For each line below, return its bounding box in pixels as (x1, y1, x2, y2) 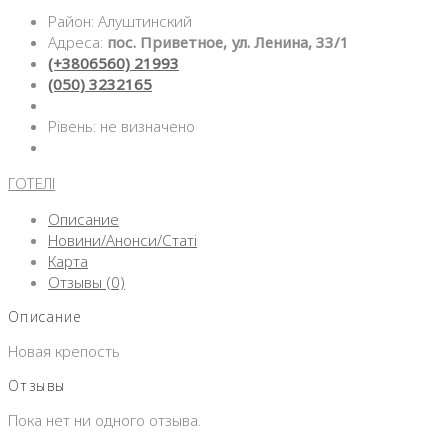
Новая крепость (8, 341, 120, 362)
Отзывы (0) (48, 272, 125, 293)
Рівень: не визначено (48, 116, 195, 137)
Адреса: (48, 32, 107, 53)
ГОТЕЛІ (8, 173, 55, 194)
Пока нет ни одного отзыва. (8, 410, 201, 431)
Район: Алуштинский (48, 11, 192, 32)
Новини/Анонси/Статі (48, 230, 197, 251)
